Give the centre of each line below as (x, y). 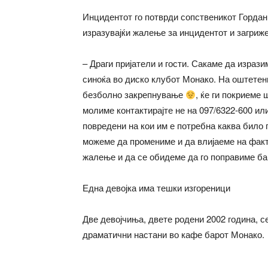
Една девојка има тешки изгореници (156, 188)
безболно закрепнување (134, 94)
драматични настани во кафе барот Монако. (173, 234)
